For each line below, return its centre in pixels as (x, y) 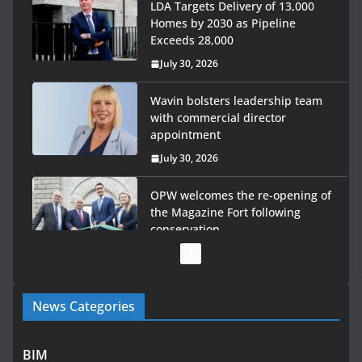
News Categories (84, 306)
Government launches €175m (230, 290)
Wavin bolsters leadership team (236, 101)
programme (182, 324)
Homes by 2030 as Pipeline (223, 23)
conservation (185, 229)
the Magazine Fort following (225, 212)
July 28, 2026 (189, 253)
